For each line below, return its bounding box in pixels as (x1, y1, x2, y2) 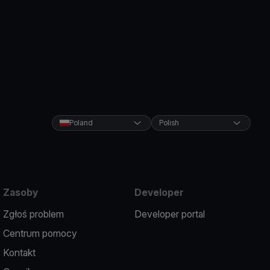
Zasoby (3, 186, 39, 198)
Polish (159, 118, 179, 127)
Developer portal (134, 208, 205, 220)
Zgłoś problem (3, 208, 64, 220)
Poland (69, 118, 93, 127)
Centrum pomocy (3, 227, 78, 239)
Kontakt (3, 246, 36, 259)
